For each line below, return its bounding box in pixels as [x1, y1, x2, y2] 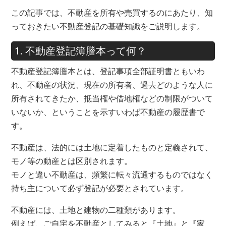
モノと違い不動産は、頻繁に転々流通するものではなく [11, 168, 213, 180]
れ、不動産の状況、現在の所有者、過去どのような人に [11, 79, 213, 90]
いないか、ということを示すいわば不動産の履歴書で [11, 106, 205, 118]
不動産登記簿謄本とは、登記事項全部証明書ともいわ [11, 65, 205, 77]
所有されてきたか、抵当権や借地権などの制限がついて [11, 92, 213, 104]
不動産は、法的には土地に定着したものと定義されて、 [11, 141, 213, 153]
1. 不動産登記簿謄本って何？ [14, 43, 146, 58]
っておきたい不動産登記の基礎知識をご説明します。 [11, 20, 205, 32]
